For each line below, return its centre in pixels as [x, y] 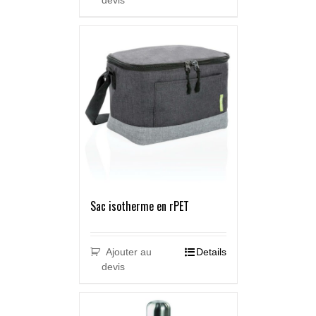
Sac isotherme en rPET [139, 206]
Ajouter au [129, 252]
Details [211, 252]
